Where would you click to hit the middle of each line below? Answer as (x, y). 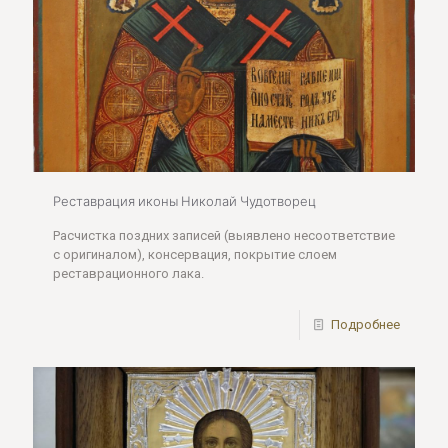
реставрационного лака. (128, 274)
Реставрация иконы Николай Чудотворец (184, 201)
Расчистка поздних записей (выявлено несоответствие (224, 236)
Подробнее (365, 325)
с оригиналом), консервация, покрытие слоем (195, 255)
